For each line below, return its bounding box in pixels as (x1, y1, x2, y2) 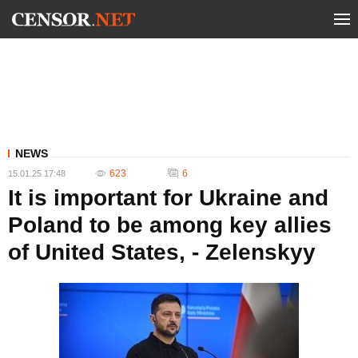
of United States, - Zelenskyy (8, 240, 316, 265)
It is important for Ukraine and (8, 185, 328, 210)
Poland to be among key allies (8, 213, 332, 237)
